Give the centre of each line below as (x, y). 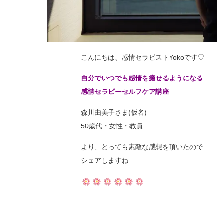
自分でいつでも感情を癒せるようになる (142, 78)
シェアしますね (105, 160)
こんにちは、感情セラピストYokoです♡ (143, 57)
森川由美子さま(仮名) (114, 112)
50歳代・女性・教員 (112, 126)
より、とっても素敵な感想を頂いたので (142, 147)
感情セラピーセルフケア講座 (125, 91)
